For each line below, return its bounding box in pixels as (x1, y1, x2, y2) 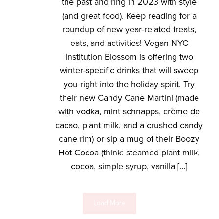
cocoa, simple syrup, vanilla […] (71, 161, 187, 172)
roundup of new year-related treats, (62, 24, 196, 35)
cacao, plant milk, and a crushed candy (55, 120, 203, 131)
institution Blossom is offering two (65, 51, 193, 62)
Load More (93, 199, 126, 207)
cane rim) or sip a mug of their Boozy (59, 133, 199, 144)
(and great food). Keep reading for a (62, 10, 197, 21)
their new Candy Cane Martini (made (59, 92, 199, 103)
